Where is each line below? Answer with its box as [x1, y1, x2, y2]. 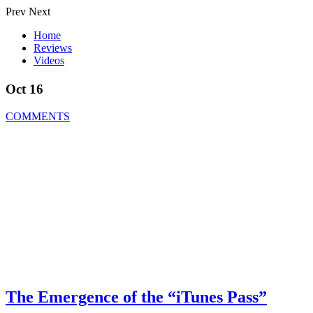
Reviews [34, 42, 72, 54]
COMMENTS [6, 110, 70, 123]
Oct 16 [6, 82, 43, 97]
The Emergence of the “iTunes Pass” [6, 288, 267, 307]
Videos [34, 54, 64, 66]
